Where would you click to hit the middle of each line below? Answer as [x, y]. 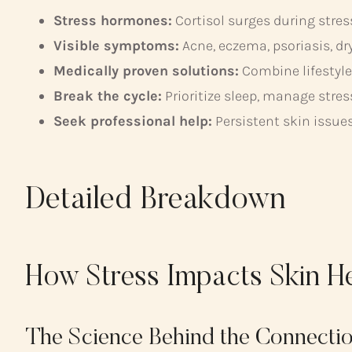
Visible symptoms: [116, 46]
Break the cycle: [108, 96]
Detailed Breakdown [156, 202]
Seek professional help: [133, 121]
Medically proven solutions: [146, 71]
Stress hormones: [113, 21]
